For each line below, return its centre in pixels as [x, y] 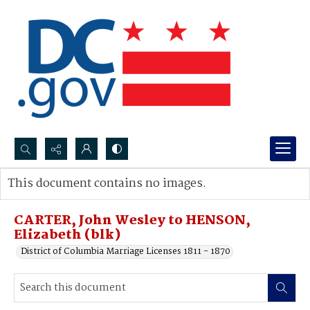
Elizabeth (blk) [67, 235]
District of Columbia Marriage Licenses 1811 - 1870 [126, 252]
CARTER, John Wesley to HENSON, [132, 221]
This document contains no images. [107, 184]
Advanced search [57, 198]
